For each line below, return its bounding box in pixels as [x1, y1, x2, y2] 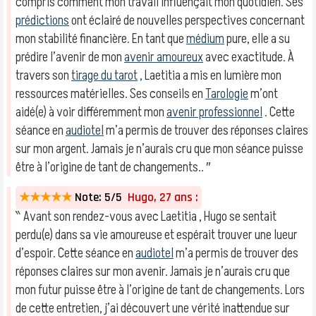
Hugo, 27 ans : [122, 190, 198, 205]
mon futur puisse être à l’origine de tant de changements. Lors [16, 281, 305, 299]
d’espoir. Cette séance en [16, 244, 135, 262]
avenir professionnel [166, 103, 262, 121]
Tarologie [205, 85, 248, 103]
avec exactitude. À [203, 48, 294, 66]
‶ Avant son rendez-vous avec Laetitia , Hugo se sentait [16, 207, 276, 226]
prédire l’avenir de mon [16, 48, 124, 66]
